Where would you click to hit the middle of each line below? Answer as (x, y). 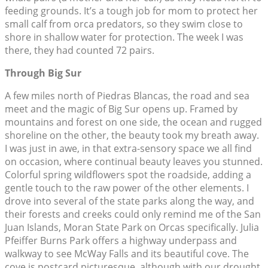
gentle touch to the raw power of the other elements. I (127, 188)
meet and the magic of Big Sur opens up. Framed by (121, 109)
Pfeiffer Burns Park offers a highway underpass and (121, 241)
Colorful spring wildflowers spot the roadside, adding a (128, 175)
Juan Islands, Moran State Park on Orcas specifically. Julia (132, 228)
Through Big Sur (43, 73)
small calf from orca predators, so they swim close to (124, 24)
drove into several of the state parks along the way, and (130, 201)
